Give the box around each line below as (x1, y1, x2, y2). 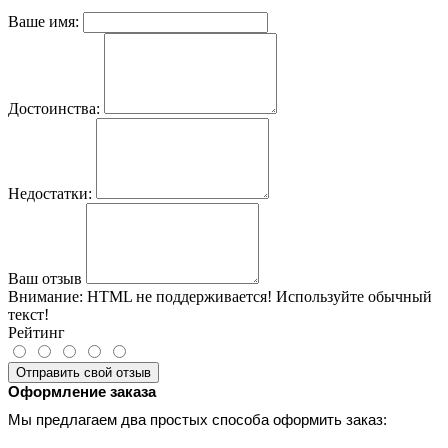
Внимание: (8, 288, 83, 306)
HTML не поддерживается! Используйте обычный (83, 288, 432, 306)
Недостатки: (8, 185, 92, 203)
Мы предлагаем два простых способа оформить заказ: (8, 411, 387, 429)
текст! (8, 306, 49, 324)
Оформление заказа (8, 383, 156, 401)
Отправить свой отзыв (16, 365, 151, 381)
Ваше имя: (8, 13, 79, 31)
